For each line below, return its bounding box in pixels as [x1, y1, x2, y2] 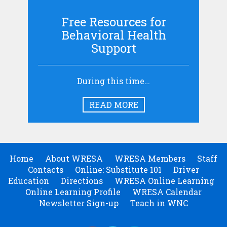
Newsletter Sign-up [39, 198, 119, 208]
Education [8, 175, 49, 186]
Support [91, 40, 136, 56]
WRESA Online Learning [114, 175, 214, 186]
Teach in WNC [130, 198, 188, 208]
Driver [173, 164, 199, 175]
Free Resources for [61, 14, 166, 30]
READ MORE [89, 99, 138, 110]
